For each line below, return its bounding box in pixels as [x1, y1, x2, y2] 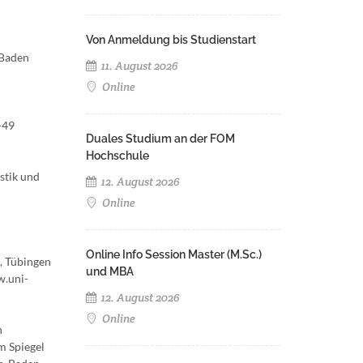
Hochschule [86, 149, 149, 162]
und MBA [86, 265, 134, 278]
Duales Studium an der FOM [86, 132, 235, 145]
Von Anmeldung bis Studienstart [86, 33, 256, 46]
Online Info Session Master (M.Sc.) [86, 248, 262, 261]
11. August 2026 [99, 58, 178, 73]
